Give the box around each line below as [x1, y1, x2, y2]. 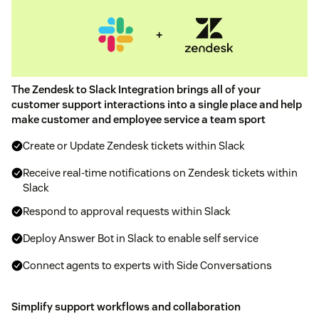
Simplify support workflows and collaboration [11, 299, 241, 313]
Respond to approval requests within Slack [23, 204, 231, 218]
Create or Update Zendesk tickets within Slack [23, 138, 245, 152]
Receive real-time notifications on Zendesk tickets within [23, 165, 298, 179]
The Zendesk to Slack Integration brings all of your [11, 82, 261, 96]
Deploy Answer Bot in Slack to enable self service [23, 231, 258, 245]
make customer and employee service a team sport [11, 112, 266, 126]
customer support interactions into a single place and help [11, 97, 302, 111]
